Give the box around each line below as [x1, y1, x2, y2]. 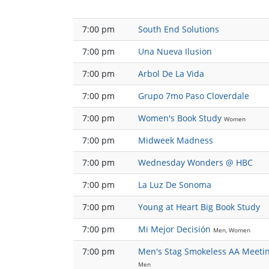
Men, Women [213, 226, 250, 235]
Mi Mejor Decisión [138, 223, 211, 235]
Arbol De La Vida [138, 68, 204, 80]
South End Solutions [138, 23, 219, 35]
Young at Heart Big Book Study [138, 201, 260, 213]
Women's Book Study [138, 112, 222, 124]
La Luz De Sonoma [138, 179, 211, 191]
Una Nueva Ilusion [138, 46, 212, 58]
